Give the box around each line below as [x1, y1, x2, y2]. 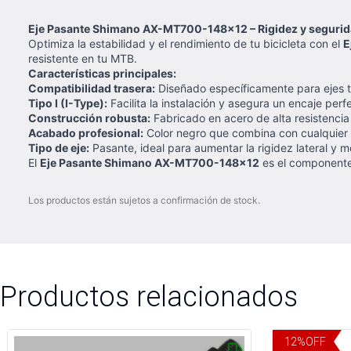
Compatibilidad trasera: [28, 81, 155, 95]
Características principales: [28, 67, 176, 80]
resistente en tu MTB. [28, 52, 137, 65]
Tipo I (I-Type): [28, 96, 107, 110]
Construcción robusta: [28, 111, 150, 125]
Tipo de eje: [28, 141, 89, 154]
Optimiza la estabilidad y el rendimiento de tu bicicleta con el [28, 37, 343, 50]
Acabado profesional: [28, 126, 143, 139]
